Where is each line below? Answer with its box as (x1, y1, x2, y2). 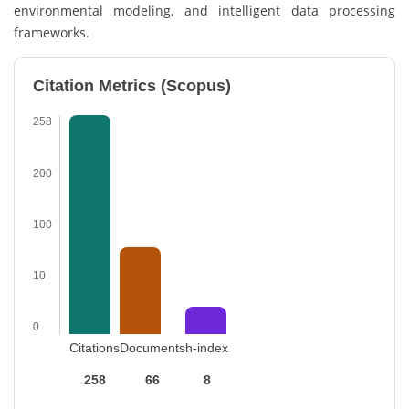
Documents (120, 341, 185, 356)
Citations (69, 341, 120, 356)
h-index (185, 341, 228, 356)
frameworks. (14, 24, 89, 42)
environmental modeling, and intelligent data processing (14, 2, 395, 20)
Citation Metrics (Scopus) (33, 77, 231, 96)
